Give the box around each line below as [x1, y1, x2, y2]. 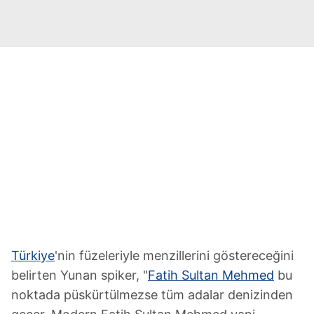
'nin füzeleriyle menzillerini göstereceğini [55, 247, 294, 263]
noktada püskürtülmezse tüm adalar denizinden [11, 287, 293, 302]
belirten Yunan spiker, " [11, 267, 148, 282]
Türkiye [11, 247, 55, 263]
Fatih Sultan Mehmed [148, 267, 274, 282]
